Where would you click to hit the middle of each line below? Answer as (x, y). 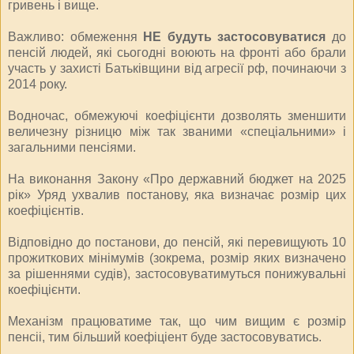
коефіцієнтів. (46, 210)
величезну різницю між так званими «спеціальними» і (177, 131)
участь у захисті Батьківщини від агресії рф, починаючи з (177, 68)
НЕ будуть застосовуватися (235, 36)
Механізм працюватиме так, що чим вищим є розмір (177, 321)
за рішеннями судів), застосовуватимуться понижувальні (177, 273)
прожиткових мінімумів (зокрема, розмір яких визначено (177, 258)
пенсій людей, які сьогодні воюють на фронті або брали (177, 52)
